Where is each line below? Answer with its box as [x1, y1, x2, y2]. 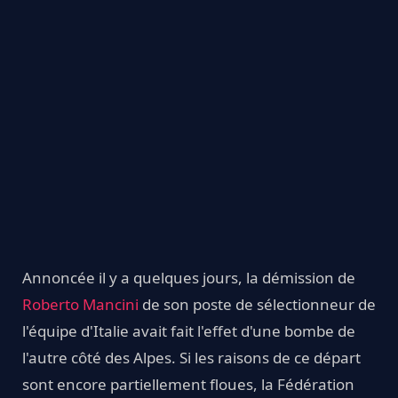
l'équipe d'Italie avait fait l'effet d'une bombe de [22, 320, 355, 341]
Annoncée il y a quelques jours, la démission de [22, 267, 355, 288]
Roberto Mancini [22, 293, 139, 314]
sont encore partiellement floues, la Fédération [22, 373, 354, 394]
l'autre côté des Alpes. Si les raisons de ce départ [22, 346, 361, 368]
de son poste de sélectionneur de [139, 293, 376, 314]
